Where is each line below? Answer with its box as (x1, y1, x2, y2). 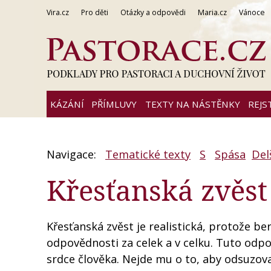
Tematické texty (105, 147, 191, 162)
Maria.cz (198, 7, 227, 18)
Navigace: (47, 147, 99, 162)
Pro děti (81, 7, 108, 18)
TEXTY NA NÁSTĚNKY (145, 98, 240, 110)
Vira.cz (47, 7, 69, 18)
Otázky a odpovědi (120, 7, 186, 18)
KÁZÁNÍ (50, 98, 84, 110)
